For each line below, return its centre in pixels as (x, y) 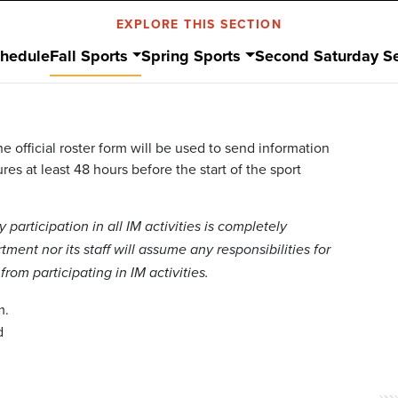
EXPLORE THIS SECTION (199, 24)
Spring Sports (191, 56)
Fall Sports (88, 56)
